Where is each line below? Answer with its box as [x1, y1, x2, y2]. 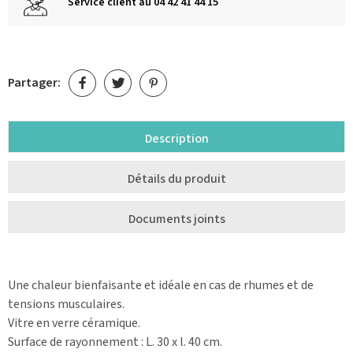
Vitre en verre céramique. [8, 314, 140, 332]
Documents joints [128, 210, 225, 228]
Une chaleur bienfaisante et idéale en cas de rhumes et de [8, 276, 314, 294]
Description [144, 129, 209, 147]
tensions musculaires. [8, 295, 124, 313]
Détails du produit [127, 169, 226, 188]
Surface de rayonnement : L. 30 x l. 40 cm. [8, 333, 222, 351]
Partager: [8, 74, 61, 92]
